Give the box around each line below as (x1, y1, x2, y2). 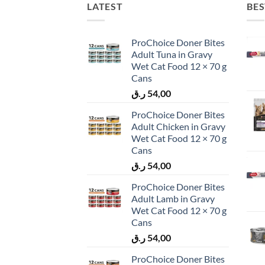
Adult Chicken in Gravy (131, 121, 225, 132)
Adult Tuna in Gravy (131, 49, 212, 60)
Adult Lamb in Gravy (131, 193, 215, 205)
